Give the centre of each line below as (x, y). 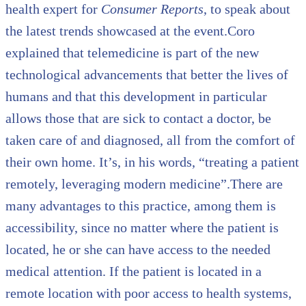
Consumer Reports (152, 9)
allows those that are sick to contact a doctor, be (138, 119)
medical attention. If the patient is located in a (134, 272)
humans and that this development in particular (136, 97)
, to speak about (247, 9)
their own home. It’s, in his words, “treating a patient (152, 162)
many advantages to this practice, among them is (141, 206)
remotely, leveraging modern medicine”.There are (144, 184)
